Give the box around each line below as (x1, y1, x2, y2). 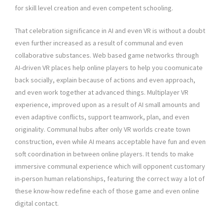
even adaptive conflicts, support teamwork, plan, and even (15, 112, 189, 122)
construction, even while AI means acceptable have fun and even (15, 137, 206, 147)
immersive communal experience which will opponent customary (15, 162, 205, 171)
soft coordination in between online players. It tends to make (15, 149, 194, 159)
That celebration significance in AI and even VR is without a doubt (15, 26, 205, 36)
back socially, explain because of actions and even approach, (15, 75, 195, 85)
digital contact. (15, 199, 59, 208)
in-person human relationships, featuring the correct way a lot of (15, 174, 205, 184)
